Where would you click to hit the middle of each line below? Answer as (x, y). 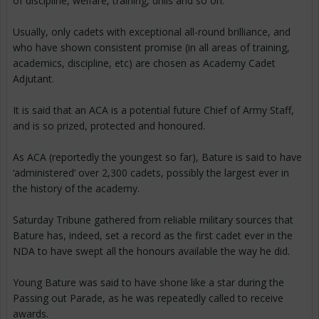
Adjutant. (33, 79)
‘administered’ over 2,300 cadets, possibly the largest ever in (151, 173)
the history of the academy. (76, 189)
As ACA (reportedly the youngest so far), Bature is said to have (157, 157)
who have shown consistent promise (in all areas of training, (151, 48)
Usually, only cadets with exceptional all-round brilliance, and (152, 32)
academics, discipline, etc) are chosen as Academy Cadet (144, 63)
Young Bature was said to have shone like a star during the (148, 283)
